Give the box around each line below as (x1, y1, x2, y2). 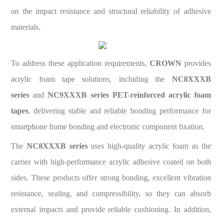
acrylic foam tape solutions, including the (11, 75, 172, 84)
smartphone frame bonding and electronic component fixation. (11, 122, 205, 131)
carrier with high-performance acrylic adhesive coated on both (11, 157, 211, 166)
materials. (11, 22, 41, 31)
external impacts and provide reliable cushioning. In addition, (11, 205, 211, 214)
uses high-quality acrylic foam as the (87, 141, 211, 150)
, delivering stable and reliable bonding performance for (28, 107, 211, 115)
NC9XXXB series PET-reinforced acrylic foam (48, 91, 211, 100)
